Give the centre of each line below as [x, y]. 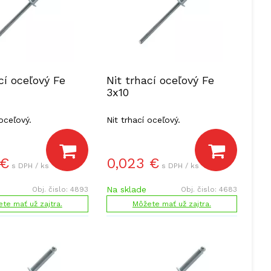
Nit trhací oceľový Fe [160, 80]
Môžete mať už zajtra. [171, 204]
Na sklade [126, 189]
